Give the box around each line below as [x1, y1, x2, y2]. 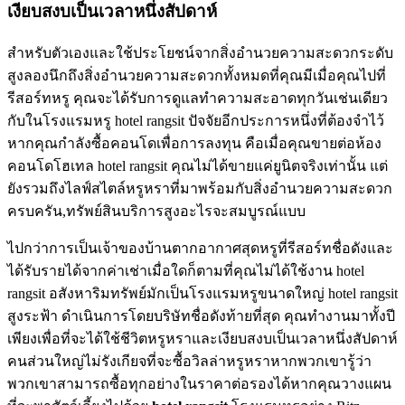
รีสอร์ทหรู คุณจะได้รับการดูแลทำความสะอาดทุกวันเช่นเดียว [7, 89, 388, 106]
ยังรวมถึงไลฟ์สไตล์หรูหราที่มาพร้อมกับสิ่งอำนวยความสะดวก [7, 180, 392, 196]
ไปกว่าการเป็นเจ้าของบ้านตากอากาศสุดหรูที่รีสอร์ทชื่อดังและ [7, 240, 393, 256]
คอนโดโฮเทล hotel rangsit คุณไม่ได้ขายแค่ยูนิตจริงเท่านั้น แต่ [7, 157, 388, 174]
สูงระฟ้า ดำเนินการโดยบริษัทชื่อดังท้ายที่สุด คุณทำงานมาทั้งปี [7, 307, 395, 324]
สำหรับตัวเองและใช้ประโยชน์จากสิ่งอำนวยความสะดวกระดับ [7, 44, 393, 61]
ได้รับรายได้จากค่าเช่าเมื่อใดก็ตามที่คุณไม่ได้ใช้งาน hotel [7, 262, 364, 278]
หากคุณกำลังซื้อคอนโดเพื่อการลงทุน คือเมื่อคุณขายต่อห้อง [7, 135, 381, 151]
